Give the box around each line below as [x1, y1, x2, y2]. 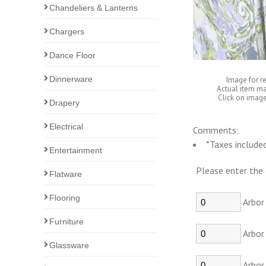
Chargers [49, 27, 85, 36]
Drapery [49, 98, 80, 107]
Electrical [49, 122, 84, 131]
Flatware [49, 169, 83, 179]
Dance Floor [49, 50, 96, 60]
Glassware [49, 240, 90, 250]
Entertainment [49, 145, 103, 155]
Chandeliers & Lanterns [49, 3, 138, 12]
